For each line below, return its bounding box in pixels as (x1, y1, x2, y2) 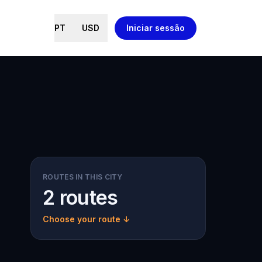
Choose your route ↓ (43, 214, 130, 224)
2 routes (43, 185, 118, 209)
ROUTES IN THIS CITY (43, 173, 123, 181)
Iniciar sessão (126, 23, 185, 33)
